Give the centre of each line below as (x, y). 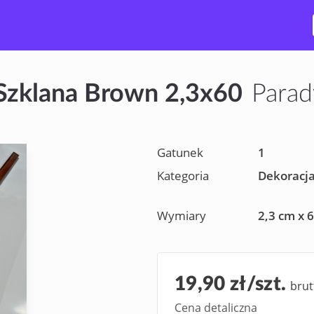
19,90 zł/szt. (233, 284)
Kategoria (183, 176)
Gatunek (180, 152)
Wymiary (182, 216)
